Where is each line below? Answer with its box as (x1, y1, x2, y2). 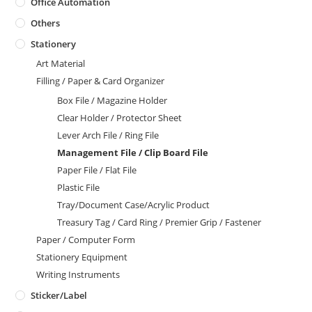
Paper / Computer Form (36, 233, 136, 246)
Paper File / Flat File (57, 163, 137, 176)
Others (31, 16, 61, 29)
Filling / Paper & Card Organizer (36, 74, 165, 87)
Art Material (36, 56, 86, 70)
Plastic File (57, 180, 100, 194)
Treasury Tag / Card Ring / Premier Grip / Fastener (57, 215, 262, 228)
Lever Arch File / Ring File (57, 128, 159, 141)
